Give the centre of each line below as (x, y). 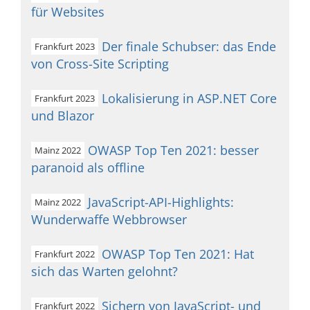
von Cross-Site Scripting (100, 64)
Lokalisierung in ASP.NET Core (189, 98)
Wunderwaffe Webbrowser (109, 219)
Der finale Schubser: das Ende (189, 46)
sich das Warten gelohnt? (104, 271)
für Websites (68, 12)
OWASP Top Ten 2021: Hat (178, 254)
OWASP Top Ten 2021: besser (173, 150)
